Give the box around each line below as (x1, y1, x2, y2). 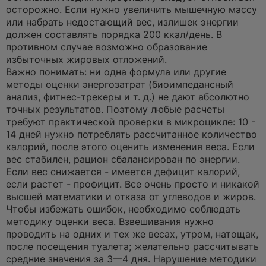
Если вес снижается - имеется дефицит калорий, (6, 166, 240, 178)
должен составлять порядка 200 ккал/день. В (6, 28, 222, 40)
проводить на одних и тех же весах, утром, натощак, (6, 228, 258, 240)
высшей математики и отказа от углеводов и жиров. (6, 191, 256, 202)
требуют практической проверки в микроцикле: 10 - (6, 116, 255, 128)
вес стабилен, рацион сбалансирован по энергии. (6, 153, 240, 165)
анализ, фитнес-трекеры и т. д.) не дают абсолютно (6, 91, 249, 103)
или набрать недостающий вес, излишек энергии (6, 16, 239, 28)
